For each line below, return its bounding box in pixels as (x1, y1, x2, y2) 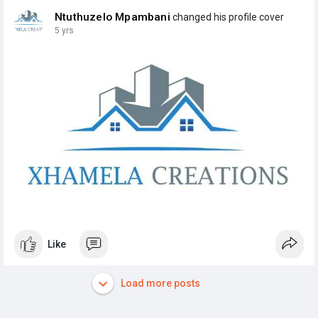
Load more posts (118, 277, 200, 289)
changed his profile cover (170, 11, 284, 23)
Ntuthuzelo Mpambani (55, 10, 170, 23)
